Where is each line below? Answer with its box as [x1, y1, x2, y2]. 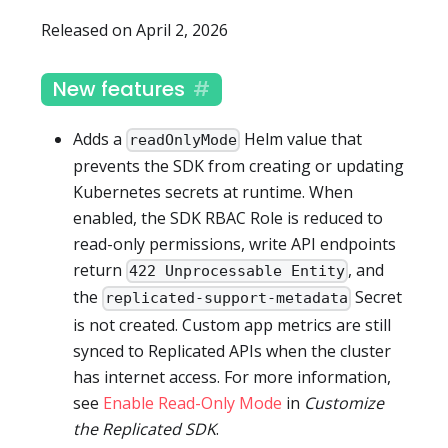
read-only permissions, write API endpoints [73, 233, 396, 256]
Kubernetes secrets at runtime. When [73, 181, 353, 204]
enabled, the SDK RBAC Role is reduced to [73, 207, 383, 230]
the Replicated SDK [73, 417, 216, 440]
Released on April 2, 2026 [41, 18, 228, 41]
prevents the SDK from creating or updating [73, 155, 404, 178]
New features [53, 74, 185, 103]
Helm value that [240, 127, 363, 150]
